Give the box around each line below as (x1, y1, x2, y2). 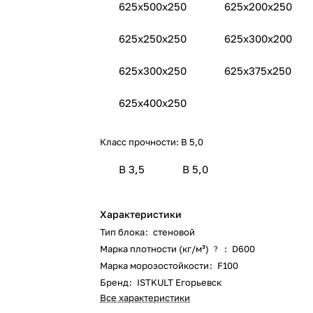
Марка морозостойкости (100, 260, 210, 271)
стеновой (153, 226, 196, 238)
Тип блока (100, 226, 145, 238)
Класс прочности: (100, 136, 182, 147)
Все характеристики (100, 292, 191, 303)
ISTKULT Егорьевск (137, 277, 222, 288)
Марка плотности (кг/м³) (100, 243, 210, 254)
